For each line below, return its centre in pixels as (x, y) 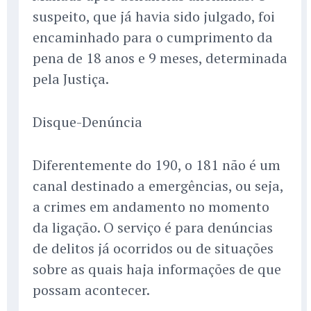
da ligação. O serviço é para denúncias (153, 227)
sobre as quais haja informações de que (157, 269)
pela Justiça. (71, 78)
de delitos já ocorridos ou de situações (153, 248)
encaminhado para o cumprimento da (153, 37)
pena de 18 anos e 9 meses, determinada (160, 58)
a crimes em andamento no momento (151, 206)
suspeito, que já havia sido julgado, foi (154, 16)
